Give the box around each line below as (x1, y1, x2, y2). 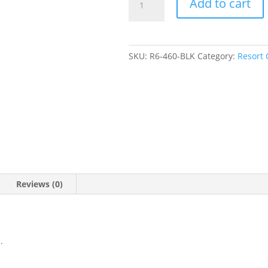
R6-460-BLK (149, 50, 195, 62)
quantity (127, 31, 162, 42)
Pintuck (127, 3, 157, 15)
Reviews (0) (16, 178, 63, 190)
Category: (197, 50, 237, 62)
